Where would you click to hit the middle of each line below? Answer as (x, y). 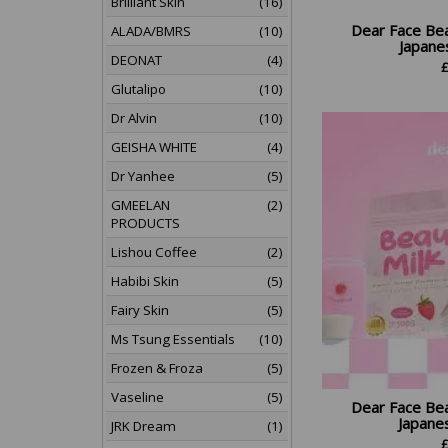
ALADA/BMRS (151, 31)
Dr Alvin (134, 118)
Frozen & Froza (157, 368)
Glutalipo (138, 89)
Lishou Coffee (154, 252)
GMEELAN (140, 205)
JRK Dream (143, 426)
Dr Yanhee (143, 176)
